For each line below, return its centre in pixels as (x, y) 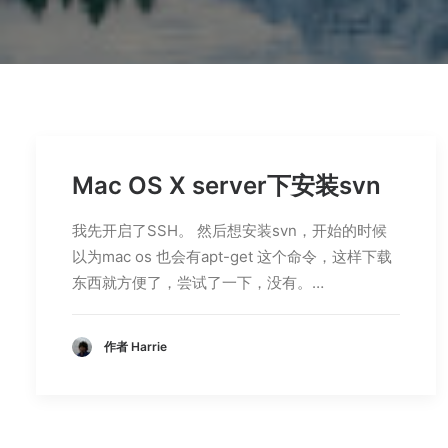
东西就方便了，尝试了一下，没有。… (198, 282)
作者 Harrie (135, 347)
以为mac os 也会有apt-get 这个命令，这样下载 (232, 256)
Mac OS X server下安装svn (226, 185)
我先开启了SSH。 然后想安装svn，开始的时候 (229, 230)
